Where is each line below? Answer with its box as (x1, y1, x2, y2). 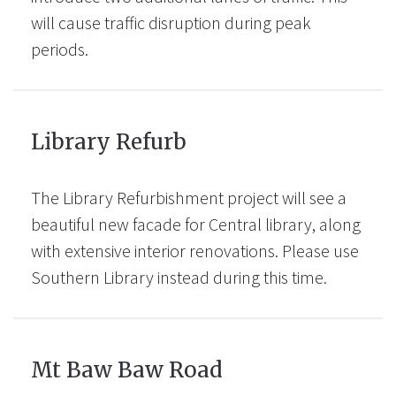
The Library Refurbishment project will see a (31, 187, 347, 209)
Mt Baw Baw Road (31, 356, 224, 384)
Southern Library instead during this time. (31, 266, 328, 288)
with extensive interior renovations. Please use (31, 240, 360, 262)
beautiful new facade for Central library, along (31, 213, 362, 235)
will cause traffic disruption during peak (31, 11, 312, 34)
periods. (31, 38, 89, 60)
